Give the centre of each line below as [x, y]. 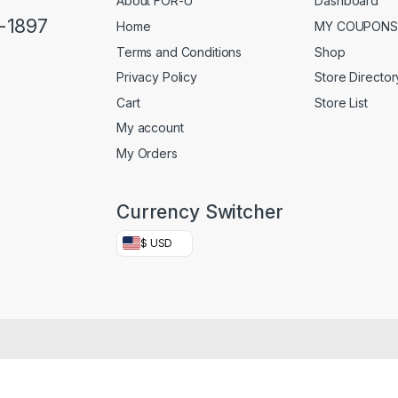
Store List [341, 102]
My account [150, 128]
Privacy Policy [157, 77]
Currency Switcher [200, 211]
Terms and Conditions [179, 52]
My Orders [147, 153]
